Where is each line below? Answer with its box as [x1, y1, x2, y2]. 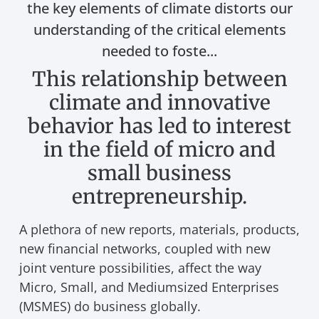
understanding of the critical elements [33, 19, 286, 39]
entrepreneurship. [72, 183, 247, 209]
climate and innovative [48, 89, 271, 115]
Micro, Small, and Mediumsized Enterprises [19, 278, 279, 296]
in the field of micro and [43, 136, 276, 162]
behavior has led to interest [28, 113, 291, 139]
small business [88, 159, 231, 186]
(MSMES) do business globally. [19, 297, 201, 315]
